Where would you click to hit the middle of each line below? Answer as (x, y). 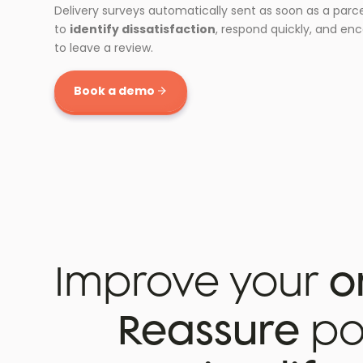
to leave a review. (104, 47)
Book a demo (115, 90)
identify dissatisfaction (143, 29)
